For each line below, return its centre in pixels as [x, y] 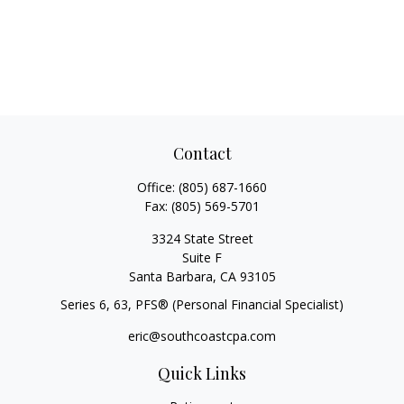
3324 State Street [202, 239]
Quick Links [202, 373]
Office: [158, 187]
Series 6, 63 [94, 304]
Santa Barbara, [172, 276]
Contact [202, 153]
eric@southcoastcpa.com [202, 336]
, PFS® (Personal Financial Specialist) [236, 304]
